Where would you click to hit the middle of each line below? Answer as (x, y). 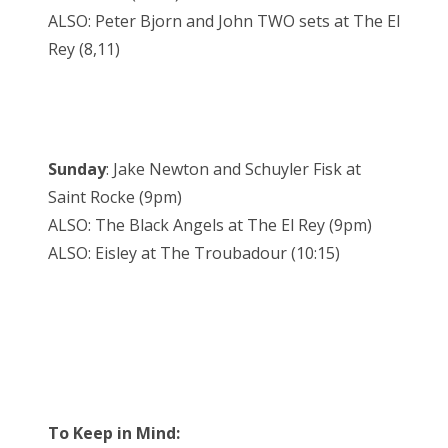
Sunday (77, 169)
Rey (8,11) (84, 49)
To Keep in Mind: (114, 433)
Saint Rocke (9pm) (115, 197)
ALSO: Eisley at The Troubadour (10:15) (194, 253)
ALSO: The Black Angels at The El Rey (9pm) (210, 225)
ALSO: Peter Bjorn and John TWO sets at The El (224, 21)
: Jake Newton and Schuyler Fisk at (233, 169)
